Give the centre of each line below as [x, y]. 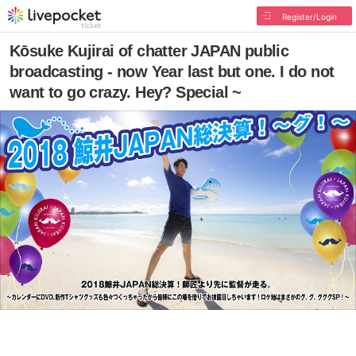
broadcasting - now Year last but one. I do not [172, 72]
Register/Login [309, 17]
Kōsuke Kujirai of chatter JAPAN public [149, 51]
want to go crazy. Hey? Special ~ [126, 92]
